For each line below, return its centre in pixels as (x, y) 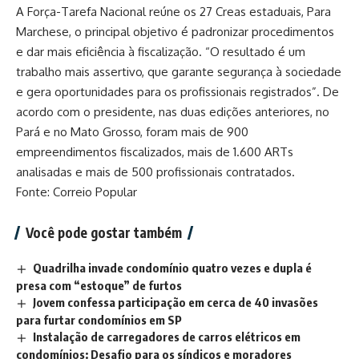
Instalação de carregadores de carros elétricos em (167, 337)
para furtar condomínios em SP (99, 320)
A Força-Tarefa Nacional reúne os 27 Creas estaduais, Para (173, 12)
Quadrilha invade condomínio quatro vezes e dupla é (173, 268)
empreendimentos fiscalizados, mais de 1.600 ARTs (155, 152)
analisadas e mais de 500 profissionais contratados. (155, 172)
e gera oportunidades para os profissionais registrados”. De (177, 92)
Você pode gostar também (104, 233)
